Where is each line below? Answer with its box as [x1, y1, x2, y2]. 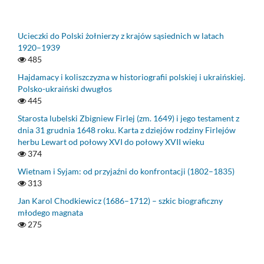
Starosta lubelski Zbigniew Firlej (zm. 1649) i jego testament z [18, 113, 239, 123]
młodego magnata [18, 207, 83, 217]
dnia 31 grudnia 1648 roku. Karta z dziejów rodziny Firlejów [18, 124, 236, 135]
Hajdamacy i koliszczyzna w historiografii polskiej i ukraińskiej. [18, 71, 245, 82]
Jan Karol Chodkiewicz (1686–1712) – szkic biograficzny [18, 195, 223, 206]
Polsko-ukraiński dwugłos [18, 83, 112, 94]
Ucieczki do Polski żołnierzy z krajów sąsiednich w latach [18, 30, 224, 41]
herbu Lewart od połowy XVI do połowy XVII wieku [18, 136, 204, 147]
